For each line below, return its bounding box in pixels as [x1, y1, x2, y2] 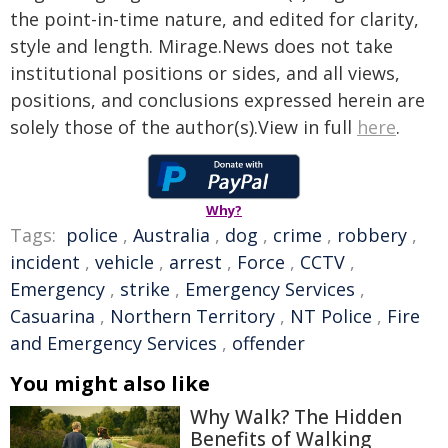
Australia [133, 223, 210, 247]
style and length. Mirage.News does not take [10, 34, 393, 58]
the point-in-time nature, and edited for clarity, [10, 7, 419, 31]
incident [10, 250, 80, 274]
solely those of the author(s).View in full [10, 115, 357, 139]
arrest [169, 250, 222, 274]
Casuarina [10, 304, 95, 328]
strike [120, 277, 170, 301]
